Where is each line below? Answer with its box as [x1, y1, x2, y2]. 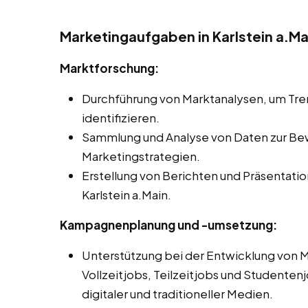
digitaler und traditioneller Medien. [82, 286, 273, 302]
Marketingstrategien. [82, 148, 200, 164]
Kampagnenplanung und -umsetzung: [60, 217, 277, 233]
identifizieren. [82, 110, 159, 126]
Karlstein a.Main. [82, 187, 171, 203]
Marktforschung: [60, 60, 159, 76]
